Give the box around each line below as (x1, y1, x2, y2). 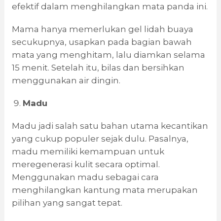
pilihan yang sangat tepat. (11, 198, 122, 208)
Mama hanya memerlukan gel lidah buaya (11, 24, 193, 35)
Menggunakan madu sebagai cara (11, 172, 159, 183)
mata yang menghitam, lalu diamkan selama (11, 50, 205, 60)
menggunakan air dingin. (11, 75, 120, 86)
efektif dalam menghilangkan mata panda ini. (11, 1, 208, 12)
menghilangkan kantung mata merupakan (11, 185, 198, 195)
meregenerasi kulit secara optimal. (11, 159, 160, 170)
